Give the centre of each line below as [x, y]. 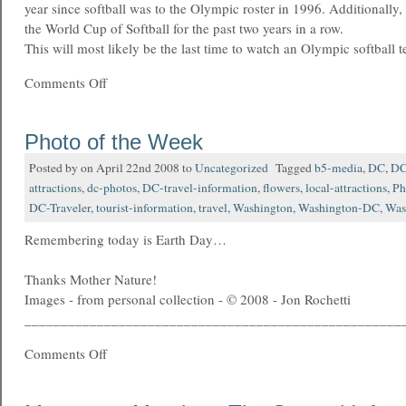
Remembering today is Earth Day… [126, 239]
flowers [281, 188]
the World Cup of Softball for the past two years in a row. [184, 28]
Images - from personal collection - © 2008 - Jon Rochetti [188, 299]
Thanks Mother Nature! [91, 279]
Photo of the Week [114, 142]
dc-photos [112, 188]
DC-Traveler [60, 208]
